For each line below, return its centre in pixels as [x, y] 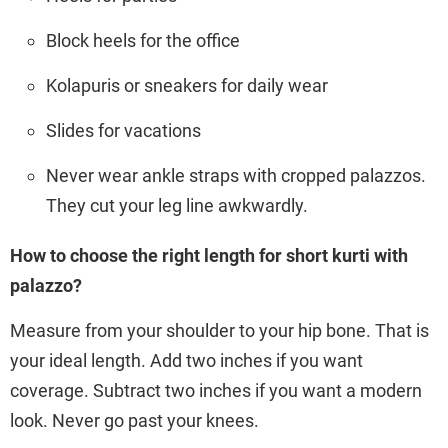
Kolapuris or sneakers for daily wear [187, 85]
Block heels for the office [143, 40]
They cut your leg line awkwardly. [177, 205]
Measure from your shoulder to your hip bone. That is [219, 330]
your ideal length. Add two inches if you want [186, 360]
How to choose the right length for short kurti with [209, 255]
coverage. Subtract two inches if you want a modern [216, 390]
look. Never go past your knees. [134, 420]
